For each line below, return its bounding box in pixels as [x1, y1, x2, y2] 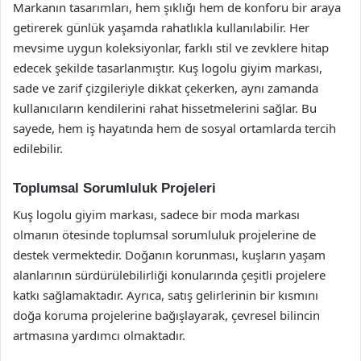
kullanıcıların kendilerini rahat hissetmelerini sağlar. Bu [13, 100, 317, 116]
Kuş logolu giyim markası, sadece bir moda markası [13, 205, 300, 222]
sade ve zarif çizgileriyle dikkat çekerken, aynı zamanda [13, 80, 318, 96]
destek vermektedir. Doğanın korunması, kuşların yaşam [13, 246, 326, 263]
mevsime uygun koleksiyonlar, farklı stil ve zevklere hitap [13, 39, 329, 56]
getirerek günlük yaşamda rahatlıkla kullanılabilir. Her [13, 19, 309, 35]
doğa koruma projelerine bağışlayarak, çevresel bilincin [13, 306, 320, 323]
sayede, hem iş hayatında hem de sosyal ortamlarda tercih [13, 120, 336, 136]
